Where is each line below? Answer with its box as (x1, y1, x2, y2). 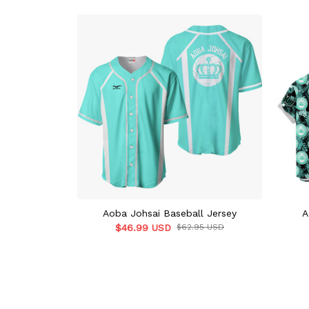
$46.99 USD (115, 222, 171, 234)
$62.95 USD (177, 222, 224, 232)
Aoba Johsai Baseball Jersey (103, 208, 237, 219)
